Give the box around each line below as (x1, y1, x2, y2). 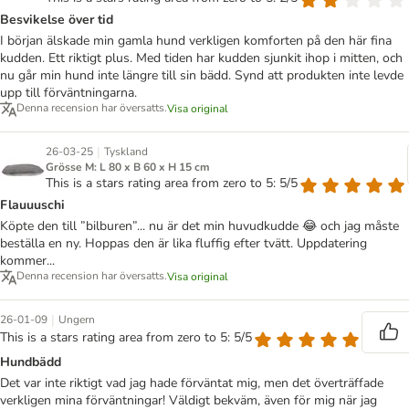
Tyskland (104, 144, 148, 160)
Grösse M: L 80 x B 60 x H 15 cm (46, 160, 210, 175)
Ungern (58, 312, 95, 328)
